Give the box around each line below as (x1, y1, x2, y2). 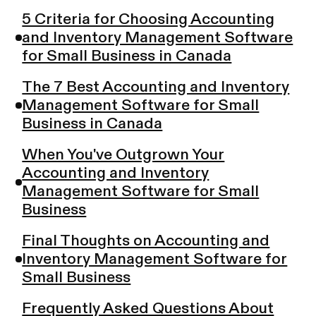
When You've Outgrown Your (22, 147, 225, 163)
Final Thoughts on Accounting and (22, 233, 270, 249)
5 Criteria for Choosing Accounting (22, 11, 275, 28)
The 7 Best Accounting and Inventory (22, 79, 290, 95)
